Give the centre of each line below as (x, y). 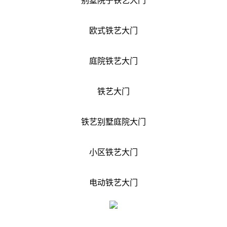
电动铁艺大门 (113, 182)
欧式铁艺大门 (113, 30)
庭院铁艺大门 (113, 61)
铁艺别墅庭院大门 (113, 122)
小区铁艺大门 (113, 152)
